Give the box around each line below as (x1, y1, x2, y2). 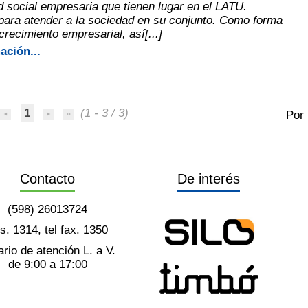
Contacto (20, 170, 76, 186)
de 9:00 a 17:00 (8, 257, 87, 271)
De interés (177, 170, 240, 186)
